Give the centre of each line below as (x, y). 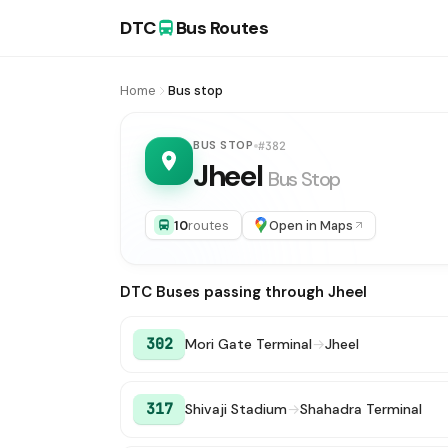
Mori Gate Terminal (248, 344)
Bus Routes (222, 28)
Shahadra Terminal (361, 409)
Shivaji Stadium (236, 409)
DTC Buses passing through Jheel (243, 292)
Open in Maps (311, 225)
